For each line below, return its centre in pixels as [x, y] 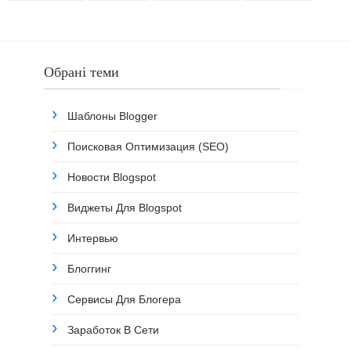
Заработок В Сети [114, 329]
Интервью [93, 238]
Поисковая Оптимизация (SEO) [148, 146]
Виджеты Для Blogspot [125, 207]
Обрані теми [82, 72]
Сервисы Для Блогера [125, 299]
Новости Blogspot [112, 177]
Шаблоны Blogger [113, 116]
